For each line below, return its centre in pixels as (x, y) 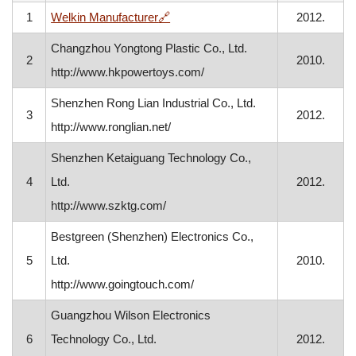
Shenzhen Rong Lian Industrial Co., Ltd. (154, 103)
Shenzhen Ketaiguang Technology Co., (151, 158)
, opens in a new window (233, 16)
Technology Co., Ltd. (104, 339)
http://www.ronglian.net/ (111, 127)
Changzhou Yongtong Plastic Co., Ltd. (149, 48)
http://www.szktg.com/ (109, 205)
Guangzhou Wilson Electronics (131, 315)
